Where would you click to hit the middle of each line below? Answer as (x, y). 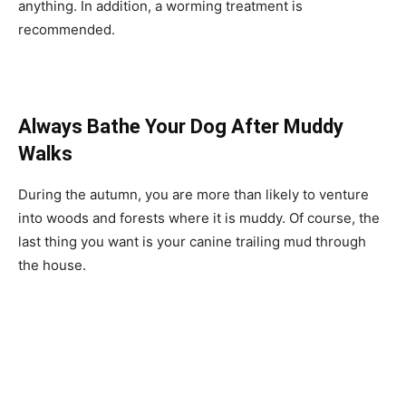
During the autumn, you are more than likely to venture (193, 194)
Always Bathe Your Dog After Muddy (181, 126)
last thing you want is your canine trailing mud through (192, 241)
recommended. (67, 29)
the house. (52, 265)
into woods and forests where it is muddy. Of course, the (199, 217)
